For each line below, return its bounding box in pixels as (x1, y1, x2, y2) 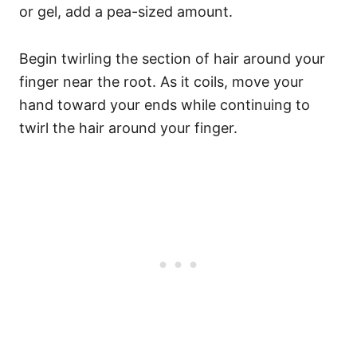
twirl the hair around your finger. (19, 120, 241, 136)
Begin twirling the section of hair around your (19, 50, 325, 67)
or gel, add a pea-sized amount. (19, 3, 237, 20)
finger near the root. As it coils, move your (19, 73, 304, 90)
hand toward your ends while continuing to (19, 96, 310, 113)
